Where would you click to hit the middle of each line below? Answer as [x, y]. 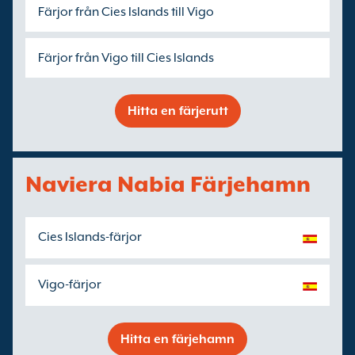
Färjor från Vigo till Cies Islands [126, 58]
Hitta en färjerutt [177, 111]
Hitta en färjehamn [177, 339]
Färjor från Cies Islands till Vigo [126, 12]
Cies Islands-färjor [90, 237]
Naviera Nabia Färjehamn [168, 184]
